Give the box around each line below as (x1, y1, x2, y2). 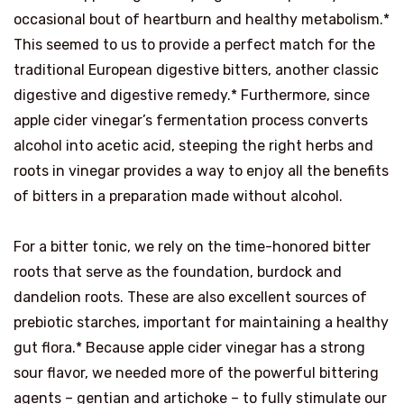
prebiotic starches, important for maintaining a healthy (14, 314, 389, 332)
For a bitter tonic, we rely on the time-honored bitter (14, 238, 371, 256)
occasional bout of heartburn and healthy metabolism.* (14, 11, 390, 29)
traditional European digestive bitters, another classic (14, 61, 379, 79)
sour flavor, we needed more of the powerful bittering (14, 364, 379, 382)
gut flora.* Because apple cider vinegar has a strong (14, 339, 365, 357)
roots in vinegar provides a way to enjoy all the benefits (14, 162, 389, 180)
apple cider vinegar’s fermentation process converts (14, 112, 368, 130)
